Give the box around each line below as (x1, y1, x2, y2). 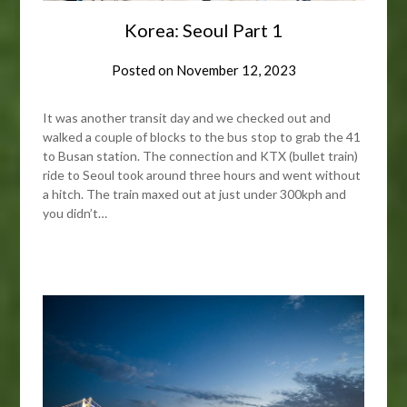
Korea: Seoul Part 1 (124, 18, 283, 41)
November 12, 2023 (175, 61, 296, 78)
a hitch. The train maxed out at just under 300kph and (43, 185, 347, 202)
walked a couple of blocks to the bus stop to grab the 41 (43, 128, 362, 144)
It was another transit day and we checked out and (43, 109, 332, 125)
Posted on (111, 61, 176, 78)
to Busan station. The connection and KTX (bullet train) (43, 147, 359, 164)
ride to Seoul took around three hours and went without (43, 166, 362, 183)
